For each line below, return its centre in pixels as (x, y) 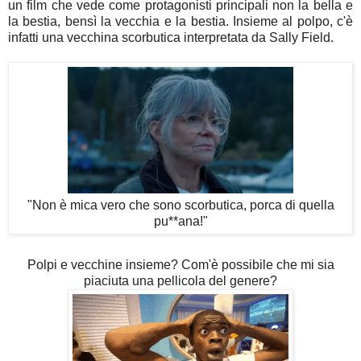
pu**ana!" (180, 221)
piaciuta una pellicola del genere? (180, 280)
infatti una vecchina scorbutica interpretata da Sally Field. (171, 37)
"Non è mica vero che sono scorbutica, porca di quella (180, 205)
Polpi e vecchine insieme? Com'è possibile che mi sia (180, 264)
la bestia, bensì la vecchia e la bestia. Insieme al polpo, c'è (180, 21)
